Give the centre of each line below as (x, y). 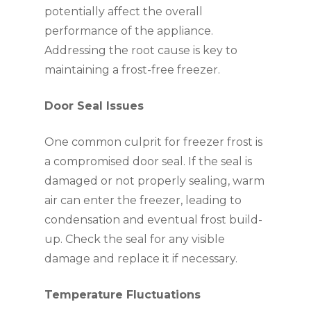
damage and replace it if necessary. (141, 259)
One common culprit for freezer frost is (153, 142)
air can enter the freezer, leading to (143, 200)
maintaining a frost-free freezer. (132, 70)
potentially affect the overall (124, 11)
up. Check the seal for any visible (135, 239)
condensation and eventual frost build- (153, 220)
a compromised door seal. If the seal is (148, 161)
